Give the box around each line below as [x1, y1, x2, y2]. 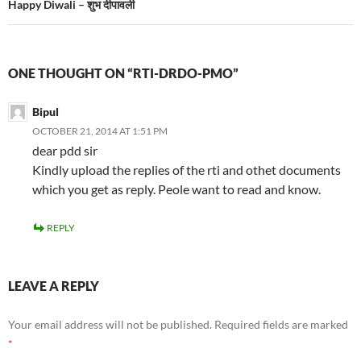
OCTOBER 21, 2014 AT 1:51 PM [32, 125, 168, 138]
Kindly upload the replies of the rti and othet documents [32, 162, 341, 178]
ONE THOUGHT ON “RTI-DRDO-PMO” [8, 65, 239, 81]
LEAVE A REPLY [8, 278, 99, 294]
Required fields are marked [214, 317, 348, 332]
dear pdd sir [32, 143, 98, 159]
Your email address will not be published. [8, 317, 212, 332]
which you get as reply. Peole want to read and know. [32, 181, 321, 197]
